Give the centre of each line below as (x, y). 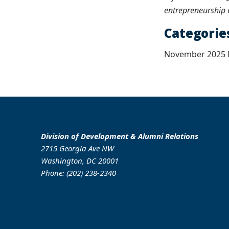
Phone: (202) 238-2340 (78, 173)
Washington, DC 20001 (80, 161)
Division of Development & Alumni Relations (120, 136)
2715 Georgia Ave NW (77, 148)
